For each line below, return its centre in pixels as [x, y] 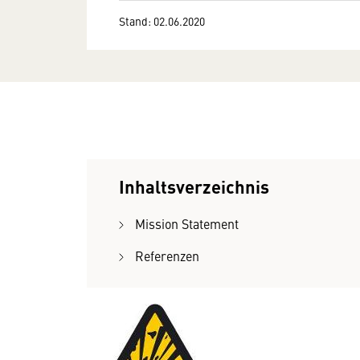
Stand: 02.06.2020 [162, 20]
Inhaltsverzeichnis [194, 186]
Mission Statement [187, 223]
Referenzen [167, 256]
